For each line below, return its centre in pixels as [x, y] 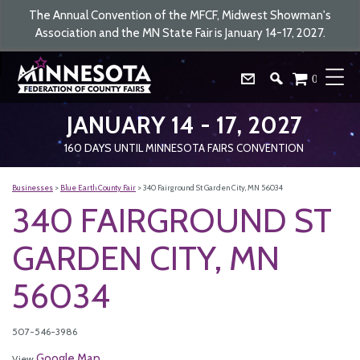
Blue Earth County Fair [98, 188]
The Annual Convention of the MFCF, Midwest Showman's [180, 15]
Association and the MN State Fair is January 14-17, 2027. [180, 33]
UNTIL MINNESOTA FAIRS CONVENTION [208, 148]
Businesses [33, 188]
